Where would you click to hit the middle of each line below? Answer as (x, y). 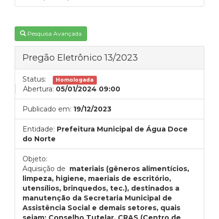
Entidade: (39, 129)
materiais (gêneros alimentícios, (129, 169)
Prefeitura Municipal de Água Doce (122, 129)
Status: (34, 79)
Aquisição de (46, 169)
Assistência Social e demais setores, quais (101, 208)
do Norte (39, 139)
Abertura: (38, 89)
